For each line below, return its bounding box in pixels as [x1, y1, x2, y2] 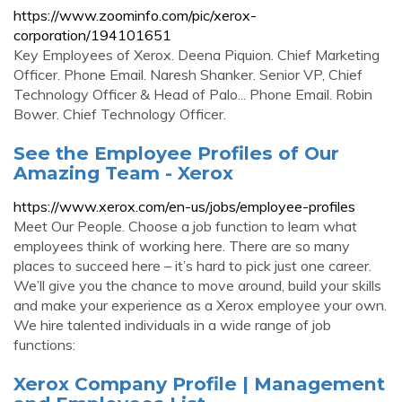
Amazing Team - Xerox [13, 162, 233, 184]
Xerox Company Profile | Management [13, 372, 385, 395]
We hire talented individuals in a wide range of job [13, 316, 331, 334]
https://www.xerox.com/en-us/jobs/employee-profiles [13, 197, 355, 215]
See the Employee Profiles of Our [13, 142, 339, 164]
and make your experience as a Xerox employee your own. [13, 296, 387, 314]
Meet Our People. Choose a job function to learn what [13, 217, 357, 235]
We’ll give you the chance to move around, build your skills [13, 276, 381, 294]
